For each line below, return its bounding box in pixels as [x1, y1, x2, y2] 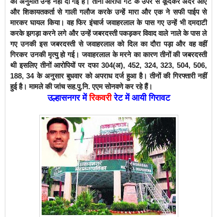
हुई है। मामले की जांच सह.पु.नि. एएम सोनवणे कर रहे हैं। [10, 82, 153, 91]
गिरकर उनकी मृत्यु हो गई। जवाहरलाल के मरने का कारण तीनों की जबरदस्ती [10, 50, 207, 59]
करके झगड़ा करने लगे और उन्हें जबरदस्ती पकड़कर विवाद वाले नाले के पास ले [10, 29, 207, 37]
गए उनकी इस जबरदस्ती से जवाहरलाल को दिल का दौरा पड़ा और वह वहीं [10, 39, 207, 48]
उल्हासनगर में [47, 93, 89, 103]
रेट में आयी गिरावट [113, 93, 170, 103]
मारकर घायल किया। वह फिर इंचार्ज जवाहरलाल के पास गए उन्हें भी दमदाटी [10, 18, 207, 27]
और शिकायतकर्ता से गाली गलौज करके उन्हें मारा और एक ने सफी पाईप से [10, 7, 207, 16]
